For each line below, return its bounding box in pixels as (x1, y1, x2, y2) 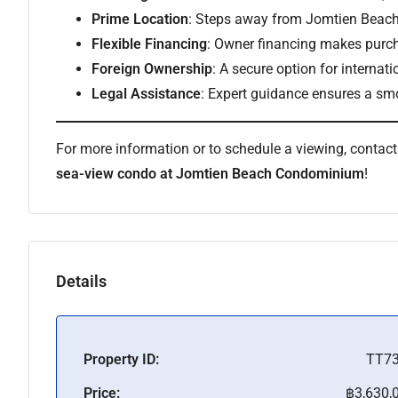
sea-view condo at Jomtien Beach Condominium (56, 165, 364, 182)
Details (56, 271, 107, 291)
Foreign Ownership (92, 60, 212, 77)
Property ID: (84, 351, 159, 368)
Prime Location (92, 11, 188, 28)
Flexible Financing (92, 36, 207, 52)
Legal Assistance (92, 85, 201, 102)
